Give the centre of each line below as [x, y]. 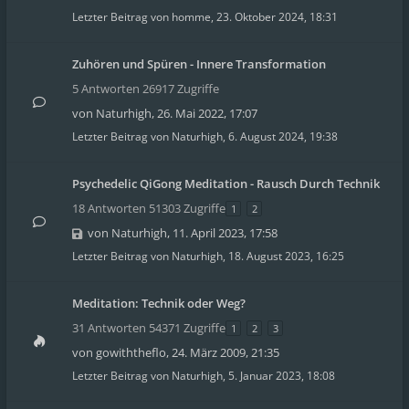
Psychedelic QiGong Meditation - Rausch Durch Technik [226, 184]
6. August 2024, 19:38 [283, 136]
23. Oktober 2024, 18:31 [277, 17]
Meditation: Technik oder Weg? [159, 303]
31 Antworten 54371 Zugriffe [149, 328]
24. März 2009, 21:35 [225, 352]
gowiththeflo [131, 352]
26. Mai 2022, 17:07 [207, 113]
